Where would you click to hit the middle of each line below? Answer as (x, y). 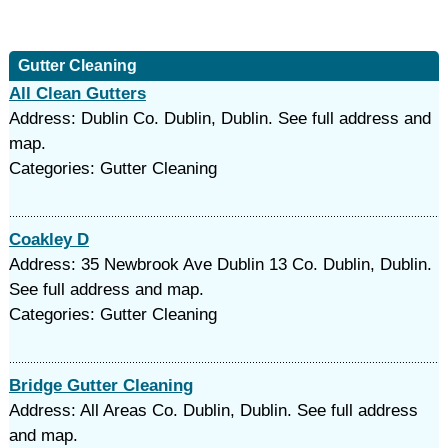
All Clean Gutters (77, 93)
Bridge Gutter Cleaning (100, 385)
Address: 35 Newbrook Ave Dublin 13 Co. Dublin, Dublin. (220, 264)
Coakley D (48, 239)
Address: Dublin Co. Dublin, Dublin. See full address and (219, 118)
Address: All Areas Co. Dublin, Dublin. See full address (213, 410)
